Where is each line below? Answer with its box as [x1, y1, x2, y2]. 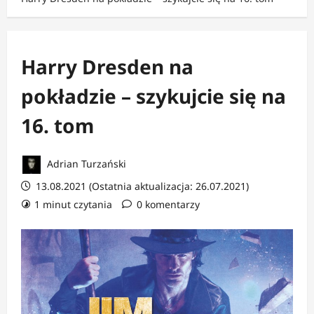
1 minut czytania [34, 197, 112, 211]
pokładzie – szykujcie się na [21, 82, 286, 109]
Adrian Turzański [44, 156, 126, 170]
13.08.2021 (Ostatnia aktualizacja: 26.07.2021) [33, 179, 249, 193]
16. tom [21, 111, 94, 139]
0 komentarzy [137, 197, 200, 211]
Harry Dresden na [21, 53, 193, 80]
